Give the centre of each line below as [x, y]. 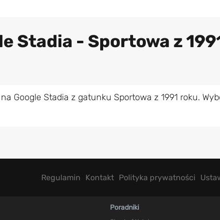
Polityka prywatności [157, 177]
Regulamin [61, 177]
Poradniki [124, 208]
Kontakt [100, 177]
